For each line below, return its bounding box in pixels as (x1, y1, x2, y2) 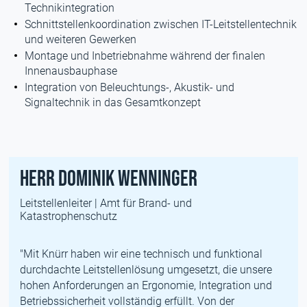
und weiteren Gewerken (25, 33, 137, 46)
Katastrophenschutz (20, 210, 118, 223)
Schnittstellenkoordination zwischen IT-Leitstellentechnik (25, 18, 297, 31)
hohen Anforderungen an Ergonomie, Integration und (20, 279, 273, 292)
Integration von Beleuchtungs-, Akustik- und (25, 81, 235, 94)
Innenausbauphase (25, 64, 118, 77)
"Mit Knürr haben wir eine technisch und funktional (20, 247, 263, 260)
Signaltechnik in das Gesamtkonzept (25, 96, 201, 109)
